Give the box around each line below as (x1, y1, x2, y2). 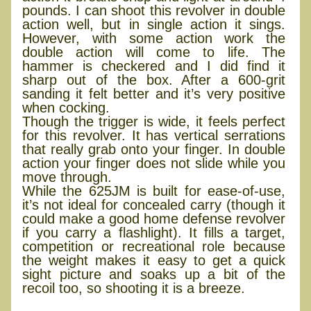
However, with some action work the (22, 30, 286, 46)
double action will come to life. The (22, 44, 286, 60)
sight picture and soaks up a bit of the (22, 266, 286, 282)
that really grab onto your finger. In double (22, 141, 286, 157)
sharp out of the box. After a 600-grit (22, 72, 286, 87)
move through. (22, 169, 112, 185)
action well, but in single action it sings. (22, 16, 286, 32)
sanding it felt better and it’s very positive (22, 85, 286, 101)
